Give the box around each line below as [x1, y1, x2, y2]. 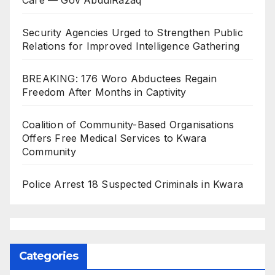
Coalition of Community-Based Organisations [22, 118, 234, 131]
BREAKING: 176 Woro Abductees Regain [22, 72, 217, 85]
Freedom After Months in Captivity [22, 85, 187, 98]
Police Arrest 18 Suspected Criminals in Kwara [22, 177, 243, 190]
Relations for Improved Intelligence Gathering [22, 39, 240, 52]
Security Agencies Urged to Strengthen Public [22, 26, 243, 39]
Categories [19, 249, 78, 263]
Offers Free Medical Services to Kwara [22, 131, 207, 144]
